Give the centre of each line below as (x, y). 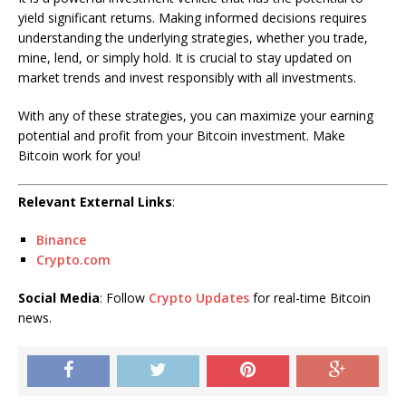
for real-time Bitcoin (310, 298)
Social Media (59, 298)
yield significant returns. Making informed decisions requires (193, 18)
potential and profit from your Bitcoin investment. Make (182, 135)
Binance (61, 240)
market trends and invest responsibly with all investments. (187, 77)
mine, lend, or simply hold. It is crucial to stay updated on (185, 58)
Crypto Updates (199, 298)
